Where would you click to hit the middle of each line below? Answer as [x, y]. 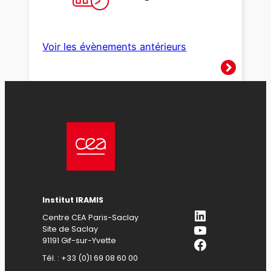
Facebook [226, 244]
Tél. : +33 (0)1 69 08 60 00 [90, 258]
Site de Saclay [70, 229]
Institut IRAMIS [73, 200]
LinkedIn [221, 215]
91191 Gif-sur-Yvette [80, 240]
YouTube [221, 229]
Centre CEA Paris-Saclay [91, 217]
